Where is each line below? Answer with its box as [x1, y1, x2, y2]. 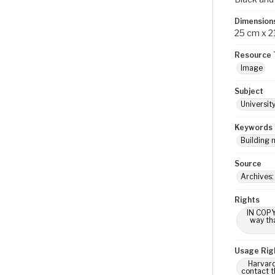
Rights [234, 195, 260, 204]
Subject [234, 87, 263, 96]
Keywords [234, 123, 273, 132]
